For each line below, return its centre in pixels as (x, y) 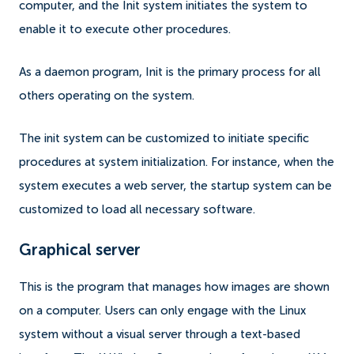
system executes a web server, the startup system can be (175, 186)
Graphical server (80, 251)
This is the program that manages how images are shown (174, 287)
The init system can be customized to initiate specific (164, 138)
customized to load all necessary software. (139, 209)
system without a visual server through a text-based (160, 334)
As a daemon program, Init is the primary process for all (170, 72)
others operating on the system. (108, 96)
